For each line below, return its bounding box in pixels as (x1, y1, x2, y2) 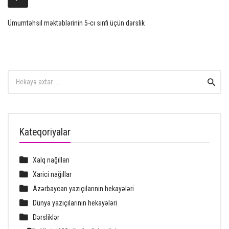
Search (7, 70, 29, 79)
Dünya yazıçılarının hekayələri (33, 198, 117, 207)
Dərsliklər (33, 213, 59, 221)
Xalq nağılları (33, 155, 70, 164)
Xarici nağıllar (33, 170, 72, 178)
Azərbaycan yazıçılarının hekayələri (33, 184, 134, 193)
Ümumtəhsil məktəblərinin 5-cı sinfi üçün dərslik (8, 18, 145, 27)
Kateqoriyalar (19, 126, 71, 138)
